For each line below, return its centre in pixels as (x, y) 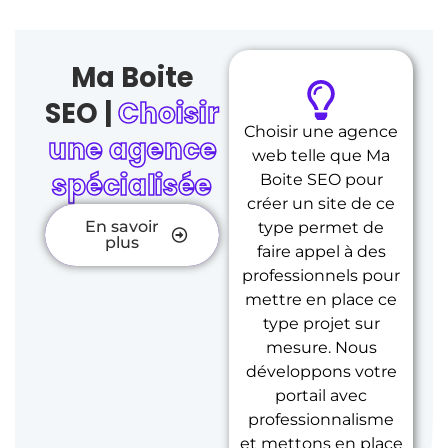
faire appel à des (321, 251)
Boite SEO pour (321, 179)
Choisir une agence (321, 131)
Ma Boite (132, 77)
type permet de (321, 227)
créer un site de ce (321, 203)
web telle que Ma (321, 155)
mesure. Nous (321, 347)
